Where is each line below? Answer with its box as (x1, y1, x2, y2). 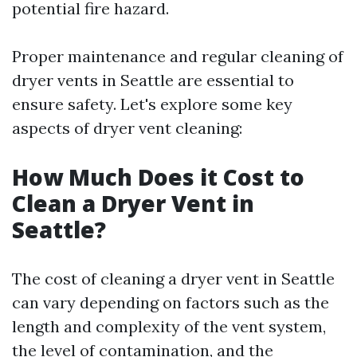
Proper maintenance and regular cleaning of (12, 46, 343, 67)
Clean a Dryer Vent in (12, 188, 254, 219)
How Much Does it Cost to (12, 162, 304, 193)
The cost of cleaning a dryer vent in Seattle (12, 269, 335, 289)
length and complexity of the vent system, (12, 316, 326, 337)
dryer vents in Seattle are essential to (12, 70, 294, 91)
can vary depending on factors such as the (12, 292, 329, 313)
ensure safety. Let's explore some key (12, 94, 292, 115)
